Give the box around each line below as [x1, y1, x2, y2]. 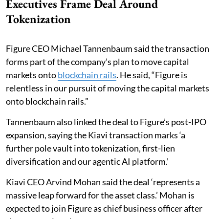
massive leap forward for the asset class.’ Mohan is [6, 189, 195, 200]
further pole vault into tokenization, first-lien [6, 142, 175, 153]
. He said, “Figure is [116, 69, 187, 80]
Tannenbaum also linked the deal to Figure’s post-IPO [6, 116, 206, 127]
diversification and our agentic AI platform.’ [6, 155, 169, 167]
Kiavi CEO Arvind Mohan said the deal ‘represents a [6, 176, 200, 187]
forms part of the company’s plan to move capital [6, 56, 189, 67]
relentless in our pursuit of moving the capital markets [6, 82, 209, 93]
